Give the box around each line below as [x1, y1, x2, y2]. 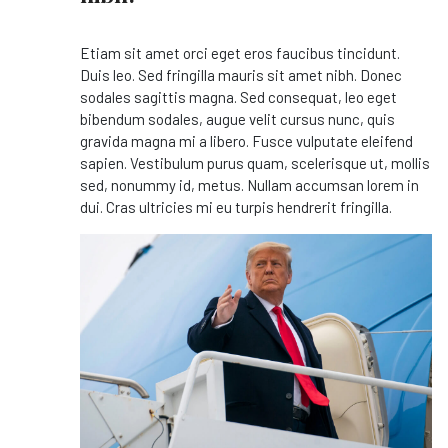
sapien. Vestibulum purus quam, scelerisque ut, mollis [80, 154, 430, 173]
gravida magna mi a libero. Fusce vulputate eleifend [80, 132, 413, 151]
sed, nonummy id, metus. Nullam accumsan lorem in [80, 176, 419, 195]
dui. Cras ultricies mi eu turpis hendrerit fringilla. [80, 198, 392, 217]
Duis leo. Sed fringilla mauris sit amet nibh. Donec [80, 66, 402, 85]
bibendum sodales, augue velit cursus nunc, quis [80, 110, 395, 129]
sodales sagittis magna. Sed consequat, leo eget [80, 88, 397, 107]
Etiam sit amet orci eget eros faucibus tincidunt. [80, 44, 400, 63]
